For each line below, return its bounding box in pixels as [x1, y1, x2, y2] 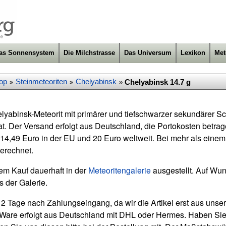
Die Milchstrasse [64, 49, 115, 56]
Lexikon [181, 49, 205, 56]
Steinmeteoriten [16, 78, 67, 86]
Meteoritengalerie [88, 164, 151, 176]
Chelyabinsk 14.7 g [125, 78, 191, 86]
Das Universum [124, 49, 172, 56]
